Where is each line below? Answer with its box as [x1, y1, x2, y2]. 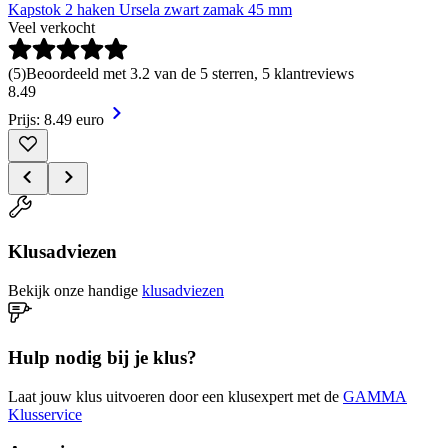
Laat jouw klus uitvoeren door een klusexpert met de [8, 387, 339, 405]
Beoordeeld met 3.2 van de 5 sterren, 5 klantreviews [26, 64, 354, 82]
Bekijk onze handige [8, 282, 138, 300]
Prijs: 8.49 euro [8, 110, 104, 128]
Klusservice [8, 405, 82, 423]
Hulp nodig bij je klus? [8, 346, 197, 368]
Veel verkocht [8, 18, 95, 36]
